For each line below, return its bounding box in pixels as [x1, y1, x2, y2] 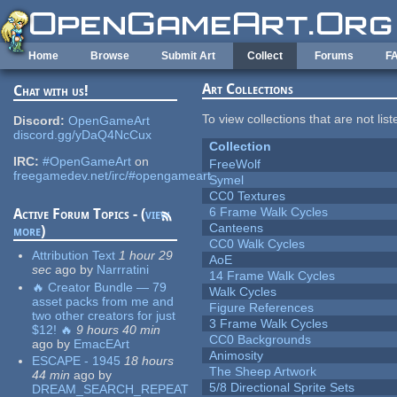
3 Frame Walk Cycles [209, 316, 329, 331]
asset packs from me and [32, 293, 175, 308]
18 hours [124, 354, 175, 369]
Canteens [209, 221, 264, 236]
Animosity [209, 348, 264, 363]
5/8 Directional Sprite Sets [209, 380, 355, 395]
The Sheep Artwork [209, 364, 317, 379]
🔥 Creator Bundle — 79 [32, 279, 167, 294]
